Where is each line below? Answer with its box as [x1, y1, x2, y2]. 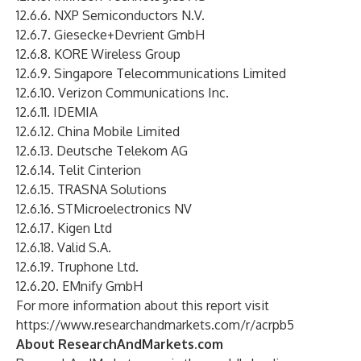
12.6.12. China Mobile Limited [16, 123, 180, 139]
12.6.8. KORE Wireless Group [16, 46, 180, 62]
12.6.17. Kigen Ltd [16, 220, 112, 236]
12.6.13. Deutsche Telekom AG [16, 143, 188, 159]
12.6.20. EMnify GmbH [16, 278, 143, 294]
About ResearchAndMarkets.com [16, 336, 223, 352]
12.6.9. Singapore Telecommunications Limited [16, 65, 286, 81]
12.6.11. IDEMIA [16, 104, 98, 120]
